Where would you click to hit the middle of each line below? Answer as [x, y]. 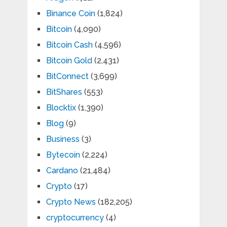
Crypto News [71, 202]
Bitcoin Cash [69, 45]
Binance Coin [70, 14]
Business [63, 139]
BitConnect [67, 77]
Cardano [62, 171]
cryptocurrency [75, 218]
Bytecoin [63, 155]
